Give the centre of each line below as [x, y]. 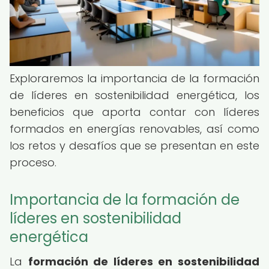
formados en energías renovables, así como [134, 129]
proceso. [33, 162]
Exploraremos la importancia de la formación [134, 78]
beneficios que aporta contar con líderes [134, 112]
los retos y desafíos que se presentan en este [134, 146]
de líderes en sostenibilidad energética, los [134, 95]
